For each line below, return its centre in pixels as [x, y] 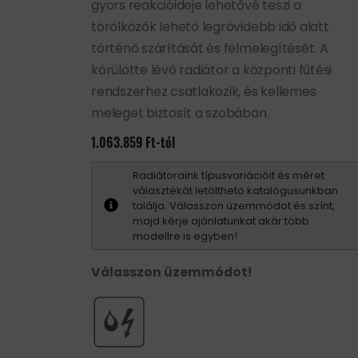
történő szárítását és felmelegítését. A [210, 48]
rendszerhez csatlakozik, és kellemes [204, 91]
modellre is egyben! [185, 236]
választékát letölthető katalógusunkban [235, 190]
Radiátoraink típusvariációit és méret [229, 175]
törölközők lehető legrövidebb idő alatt [210, 26]
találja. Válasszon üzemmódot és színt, [234, 205]
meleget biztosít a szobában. [180, 113]
